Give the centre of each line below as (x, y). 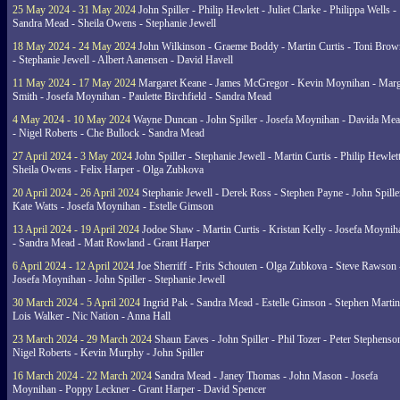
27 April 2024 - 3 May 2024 (72, 156)
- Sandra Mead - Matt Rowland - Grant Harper (111, 243)
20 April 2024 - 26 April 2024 (76, 193)
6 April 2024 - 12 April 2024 (73, 266)
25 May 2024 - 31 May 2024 (74, 10)
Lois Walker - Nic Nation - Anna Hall (92, 316)
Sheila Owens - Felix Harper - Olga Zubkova (108, 170)
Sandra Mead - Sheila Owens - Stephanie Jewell (114, 23)
